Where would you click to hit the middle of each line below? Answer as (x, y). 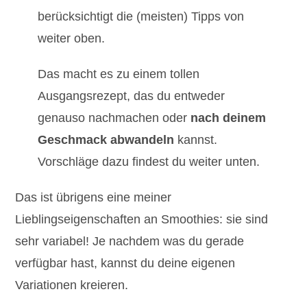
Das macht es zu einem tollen (118, 74)
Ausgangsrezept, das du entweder (131, 96)
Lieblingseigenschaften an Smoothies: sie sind (142, 220)
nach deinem (228, 118)
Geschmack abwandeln (106, 140)
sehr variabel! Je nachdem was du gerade (130, 242)
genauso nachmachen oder (114, 118)
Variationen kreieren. (72, 285)
